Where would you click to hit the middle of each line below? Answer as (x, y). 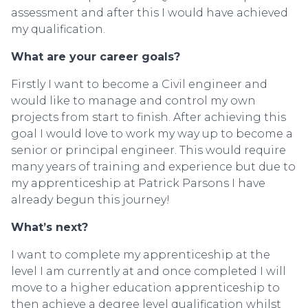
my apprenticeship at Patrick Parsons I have (138, 184)
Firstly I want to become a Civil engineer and (139, 85)
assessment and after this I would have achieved (150, 13)
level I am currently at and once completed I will (148, 272)
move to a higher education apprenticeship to (145, 288)
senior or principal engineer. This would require (148, 151)
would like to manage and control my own (133, 101)
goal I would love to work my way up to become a (152, 134)
